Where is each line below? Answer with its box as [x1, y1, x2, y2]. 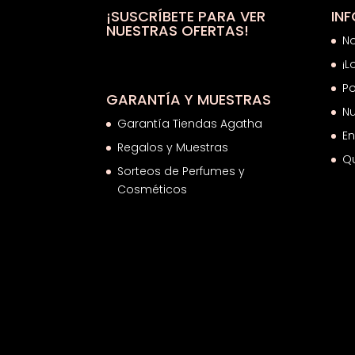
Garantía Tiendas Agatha [117, 116, 263, 132]
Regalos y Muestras [117, 139, 229, 156]
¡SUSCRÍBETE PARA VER [106, 6, 266, 26]
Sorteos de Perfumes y [117, 163, 246, 180]
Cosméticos [117, 181, 188, 198]
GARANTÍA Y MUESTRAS [106, 90, 272, 110]
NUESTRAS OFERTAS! [106, 20, 250, 40]
